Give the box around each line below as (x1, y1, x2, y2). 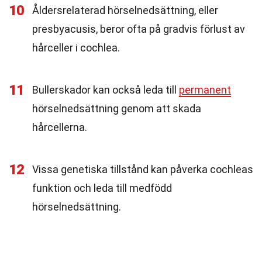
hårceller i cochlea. (32, 42, 120, 54)
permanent (179, 84, 231, 96)
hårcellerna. (32, 121, 87, 133)
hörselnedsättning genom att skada (32, 102, 201, 115)
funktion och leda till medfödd (32, 182, 172, 194)
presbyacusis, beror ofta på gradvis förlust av (32, 23, 245, 35)
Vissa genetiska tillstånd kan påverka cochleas (32, 163, 253, 175)
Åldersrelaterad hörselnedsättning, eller (32, 4, 218, 16)
